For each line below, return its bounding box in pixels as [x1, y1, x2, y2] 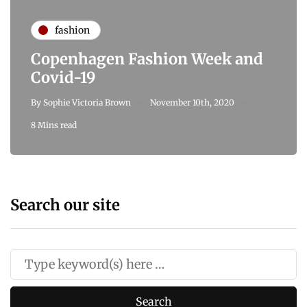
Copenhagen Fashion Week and [31, 49, 263, 69]
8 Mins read [31, 120, 77, 131]
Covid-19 [31, 68, 96, 88]
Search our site [10, 195, 120, 215]
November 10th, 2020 [150, 97, 234, 108]
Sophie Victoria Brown [43, 97, 131, 108]
